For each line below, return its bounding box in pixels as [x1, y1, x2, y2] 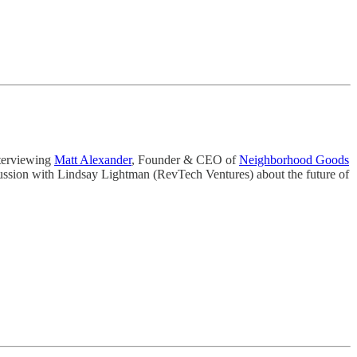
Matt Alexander [54, 152, 131, 167]
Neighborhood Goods [239, 152, 349, 167]
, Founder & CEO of [131, 152, 239, 167]
